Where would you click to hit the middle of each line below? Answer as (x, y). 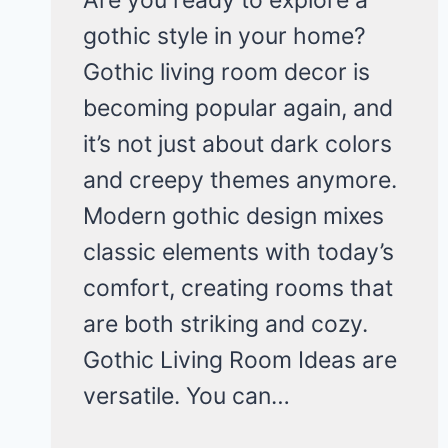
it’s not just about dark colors (237, 143)
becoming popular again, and (238, 107)
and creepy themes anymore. (240, 179)
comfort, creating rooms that (238, 287)
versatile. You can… (186, 395)
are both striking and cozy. (225, 323)
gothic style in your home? (224, 35)
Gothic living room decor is (226, 71)
